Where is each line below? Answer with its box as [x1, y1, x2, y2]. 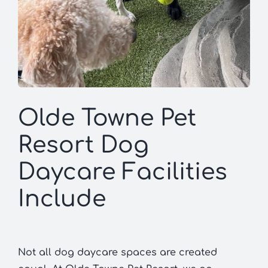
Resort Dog [17, 133, 149, 159]
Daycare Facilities [17, 160, 227, 185]
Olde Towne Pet [17, 106, 196, 132]
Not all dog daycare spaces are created [17, 247, 217, 258]
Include [17, 187, 106, 212]
